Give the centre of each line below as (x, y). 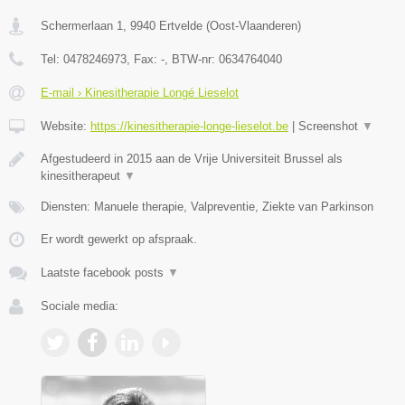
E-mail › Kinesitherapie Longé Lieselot (140, 93)
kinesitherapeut (82, 176)
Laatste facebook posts (104, 273)
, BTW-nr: (192, 60)
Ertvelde (181, 26)
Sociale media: (80, 306)
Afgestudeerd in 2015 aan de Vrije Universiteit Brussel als (192, 159)
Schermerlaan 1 (82, 26)
